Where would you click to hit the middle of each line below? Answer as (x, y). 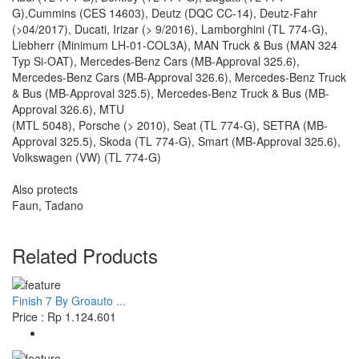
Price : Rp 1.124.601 (64, 316)
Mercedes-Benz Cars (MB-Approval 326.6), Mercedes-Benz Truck (179, 77)
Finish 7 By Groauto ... (69, 300)
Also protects (45, 190)
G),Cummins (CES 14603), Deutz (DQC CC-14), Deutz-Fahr (165, 13)
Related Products (85, 256)
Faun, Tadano (48, 206)
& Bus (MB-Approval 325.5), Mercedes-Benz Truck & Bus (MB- (171, 93)
